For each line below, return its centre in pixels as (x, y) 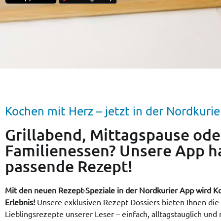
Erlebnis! (21, 202)
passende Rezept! (69, 166)
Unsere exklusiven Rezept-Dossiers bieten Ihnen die (128, 202)
